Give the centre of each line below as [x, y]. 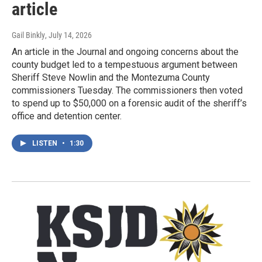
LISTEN [46, 144]
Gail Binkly [28, 35]
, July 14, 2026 [68, 35]
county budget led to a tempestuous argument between [125, 65]
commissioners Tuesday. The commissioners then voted [127, 91]
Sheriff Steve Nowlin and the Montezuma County [111, 78]
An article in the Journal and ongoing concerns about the [125, 52]
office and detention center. [67, 116]
